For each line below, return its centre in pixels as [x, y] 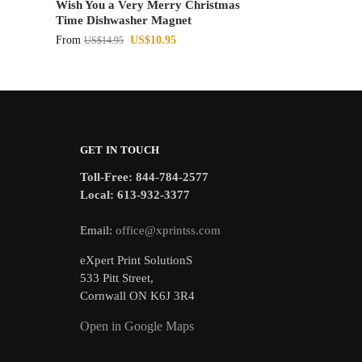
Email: [97, 230]
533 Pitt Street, [116, 278]
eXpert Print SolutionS [136, 260]
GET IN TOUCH [120, 150]
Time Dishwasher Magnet [124, 21]
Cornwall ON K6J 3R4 [137, 295]
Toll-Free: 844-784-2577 [144, 177]
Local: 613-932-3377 [135, 194]
